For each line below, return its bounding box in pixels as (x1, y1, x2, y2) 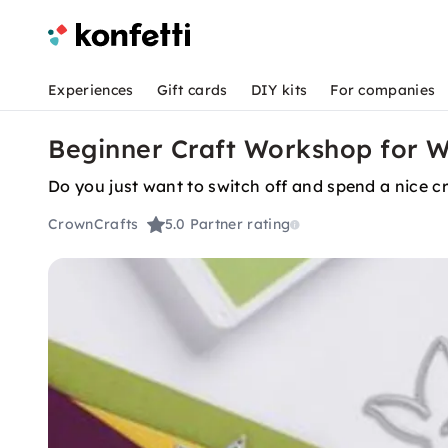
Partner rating (189, 215, 291, 234)
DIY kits (250, 81, 308, 99)
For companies (330, 81, 436, 99)
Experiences (48, 81, 134, 99)
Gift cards (156, 81, 228, 99)
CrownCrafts (48, 215, 139, 234)
